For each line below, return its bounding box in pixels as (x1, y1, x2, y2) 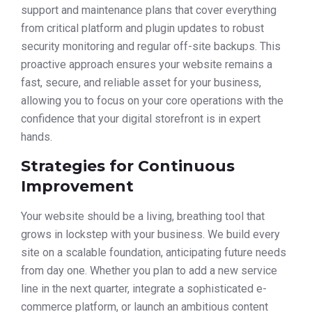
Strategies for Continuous (21, 157, 235, 176)
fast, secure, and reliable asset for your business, (21, 75, 261, 89)
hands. (21, 130, 52, 143)
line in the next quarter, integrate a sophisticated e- (21, 282, 267, 296)
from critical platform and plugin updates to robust (21, 21, 264, 35)
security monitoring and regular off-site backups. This (21, 39, 281, 53)
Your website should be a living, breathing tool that (21, 210, 265, 224)
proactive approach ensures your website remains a (21, 57, 272, 71)
